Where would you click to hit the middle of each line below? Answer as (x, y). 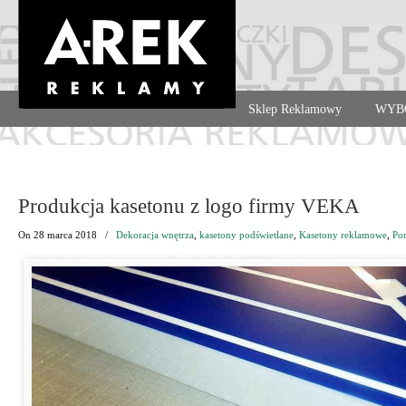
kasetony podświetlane (246, 235)
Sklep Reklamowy (295, 109)
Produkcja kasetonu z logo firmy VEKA (189, 206)
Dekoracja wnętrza (155, 235)
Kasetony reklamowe (343, 235)
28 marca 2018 (65, 235)
